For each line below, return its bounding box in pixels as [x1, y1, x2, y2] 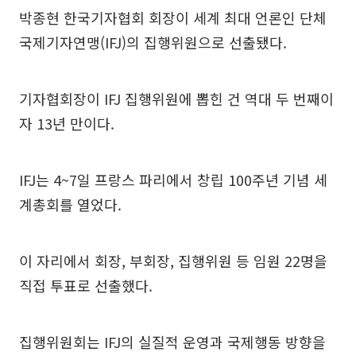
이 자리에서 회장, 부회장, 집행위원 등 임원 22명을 [19, 250, 327, 271]
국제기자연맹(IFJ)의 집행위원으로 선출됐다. [19, 31, 287, 52]
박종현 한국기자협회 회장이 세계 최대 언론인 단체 [19, 6, 327, 28]
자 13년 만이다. [19, 112, 114, 133]
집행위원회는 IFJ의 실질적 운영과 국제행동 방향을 [19, 331, 326, 352]
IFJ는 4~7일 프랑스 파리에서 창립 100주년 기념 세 [19, 168, 327, 190]
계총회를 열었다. [19, 193, 122, 215]
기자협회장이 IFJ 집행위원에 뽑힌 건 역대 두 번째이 [19, 87, 334, 109]
